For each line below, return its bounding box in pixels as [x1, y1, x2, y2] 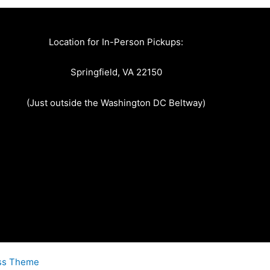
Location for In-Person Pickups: [49, 36, 184, 48]
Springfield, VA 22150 [70, 66, 162, 78]
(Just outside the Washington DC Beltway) [27, 96, 206, 108]
